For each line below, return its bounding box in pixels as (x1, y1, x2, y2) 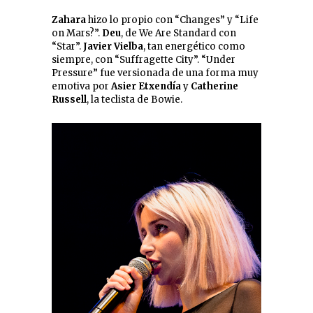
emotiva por (52, 80, 111, 93)
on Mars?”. (52, 27, 102, 40)
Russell (52, 94, 87, 106)
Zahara (52, 14, 86, 27)
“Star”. (52, 41, 83, 53)
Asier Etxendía (111, 80, 181, 93)
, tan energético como (143, 41, 245, 53)
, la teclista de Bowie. (87, 94, 182, 106)
